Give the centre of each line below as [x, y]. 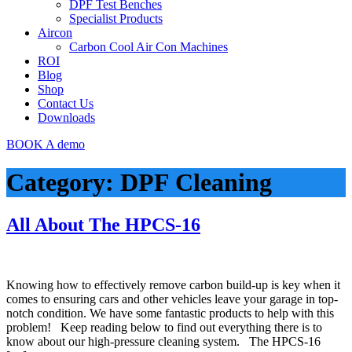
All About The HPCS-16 [103, 224]
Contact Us [66, 103]
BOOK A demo [46, 144]
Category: [63, 183]
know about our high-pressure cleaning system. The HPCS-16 [167, 341]
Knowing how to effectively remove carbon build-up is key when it [173, 284]
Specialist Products [116, 18]
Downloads [66, 117]
